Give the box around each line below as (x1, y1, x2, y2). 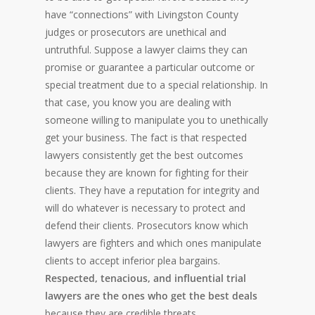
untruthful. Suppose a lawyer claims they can (45, 43, 247, 57)
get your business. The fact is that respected (45, 131, 247, 145)
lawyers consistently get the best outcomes (45, 148, 243, 162)
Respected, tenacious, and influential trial (45, 271, 246, 285)
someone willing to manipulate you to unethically (45, 113, 268, 127)
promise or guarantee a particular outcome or (45, 60, 255, 75)
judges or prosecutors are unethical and (45, 25, 226, 39)
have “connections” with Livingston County (45, 8, 238, 22)
